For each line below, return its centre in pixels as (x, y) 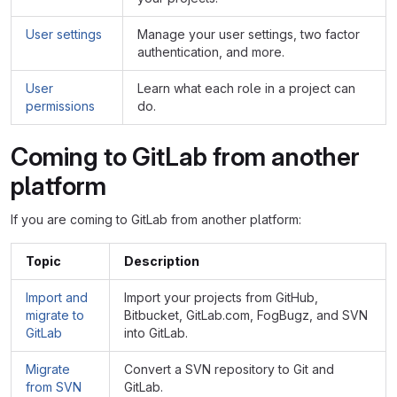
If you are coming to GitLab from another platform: (156, 219)
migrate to (55, 315)
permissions (60, 106)
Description (162, 261)
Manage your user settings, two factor (249, 34)
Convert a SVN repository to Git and (229, 369)
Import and (57, 297)
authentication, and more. (211, 52)
